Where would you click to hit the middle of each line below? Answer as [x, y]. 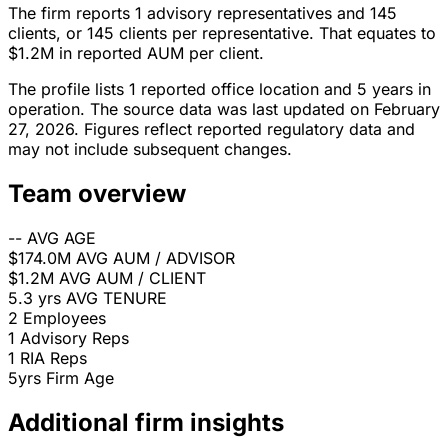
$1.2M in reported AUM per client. [136, 53]
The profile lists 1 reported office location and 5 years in [219, 89]
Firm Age [80, 378]
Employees [64, 318]
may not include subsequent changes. [150, 149]
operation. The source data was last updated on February [224, 109]
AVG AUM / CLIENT [132, 278]
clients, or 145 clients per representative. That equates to [222, 33]
